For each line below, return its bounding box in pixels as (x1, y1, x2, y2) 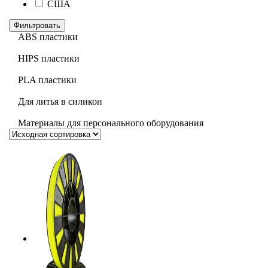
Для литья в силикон (18, 96, 102, 106)
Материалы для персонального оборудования (18, 118, 203, 128)
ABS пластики (18, 32, 78, 42)
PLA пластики (18, 75, 77, 85)
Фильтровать (14, 21, 60, 30)
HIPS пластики (18, 53, 80, 63)
